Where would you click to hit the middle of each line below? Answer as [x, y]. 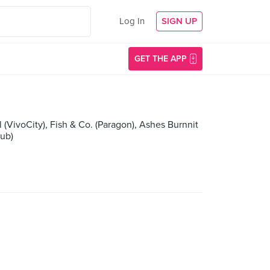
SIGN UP [179, 21]
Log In [132, 21]
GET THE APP [161, 59]
